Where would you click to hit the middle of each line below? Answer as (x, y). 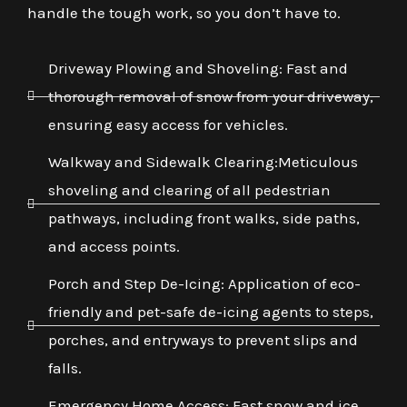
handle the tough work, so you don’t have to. (184, 12)
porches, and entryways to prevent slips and (203, 339)
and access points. (114, 246)
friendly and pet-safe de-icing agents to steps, (210, 311)
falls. (65, 367)
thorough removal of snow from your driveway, (210, 96)
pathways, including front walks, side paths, (203, 218)
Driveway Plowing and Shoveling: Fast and (198, 68)
